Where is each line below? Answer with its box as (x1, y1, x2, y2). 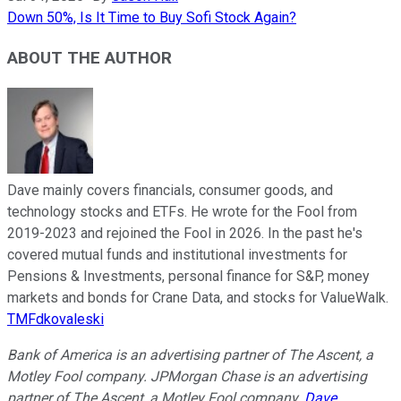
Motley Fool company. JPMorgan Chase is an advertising (7, 367, 367, 385)
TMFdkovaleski (7, 310, 104, 328)
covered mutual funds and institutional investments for (7, 245, 347, 263)
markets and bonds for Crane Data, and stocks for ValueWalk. (7, 288, 388, 306)
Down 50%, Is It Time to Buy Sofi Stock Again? (7, 9, 296, 27)
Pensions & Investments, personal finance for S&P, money (7, 267, 370, 285)
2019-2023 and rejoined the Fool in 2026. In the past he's (7, 224, 363, 242)
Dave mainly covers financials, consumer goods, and (7, 181, 333, 199)
